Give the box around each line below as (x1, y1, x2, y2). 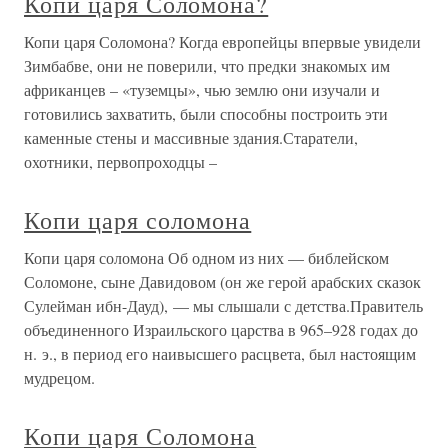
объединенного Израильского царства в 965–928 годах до (24, 319, 418, 340)
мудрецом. (24, 367, 95, 388)
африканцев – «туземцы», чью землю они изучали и (24, 79, 380, 100)
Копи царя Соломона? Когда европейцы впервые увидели (24, 31, 421, 52)
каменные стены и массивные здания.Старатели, (24, 127, 358, 148)
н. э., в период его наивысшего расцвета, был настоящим (24, 343, 416, 364)
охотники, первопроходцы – (24, 151, 217, 172)
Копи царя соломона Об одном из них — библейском (24, 247, 389, 268)
